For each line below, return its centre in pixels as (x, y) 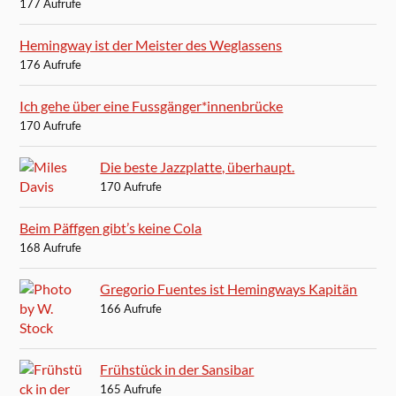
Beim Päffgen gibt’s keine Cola (111, 228)
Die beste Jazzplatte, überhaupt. (198, 167)
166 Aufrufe (131, 309)
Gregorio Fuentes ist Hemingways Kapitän (229, 289)
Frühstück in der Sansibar (177, 369)
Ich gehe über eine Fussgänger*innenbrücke (152, 106)
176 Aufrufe (51, 65)
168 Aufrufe (51, 248)
